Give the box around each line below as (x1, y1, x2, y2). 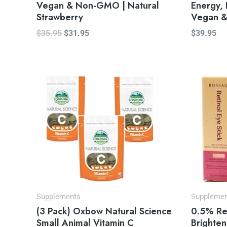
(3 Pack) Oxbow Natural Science (36, 205, 172, 218)
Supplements (36, 192, 81, 202)
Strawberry (36, 11, 83, 24)
